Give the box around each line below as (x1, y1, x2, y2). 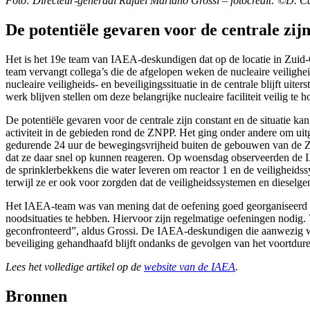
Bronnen (6, 286, 67, 305)
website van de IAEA (144, 260, 235, 273)
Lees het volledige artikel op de (6, 260, 144, 273)
